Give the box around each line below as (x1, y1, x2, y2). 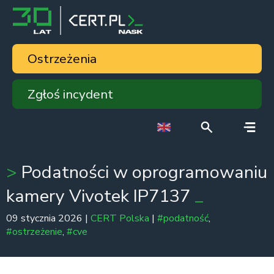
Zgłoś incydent (28, 86, 113, 103)
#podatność (157, 212, 209, 226)
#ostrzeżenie (6, 225, 62, 239)
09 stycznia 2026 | (6, 212, 91, 226)
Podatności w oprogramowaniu (17, 160, 267, 184)
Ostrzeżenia (28, 50, 97, 67)
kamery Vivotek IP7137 (6, 184, 194, 208)
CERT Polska (91, 212, 149, 226)
